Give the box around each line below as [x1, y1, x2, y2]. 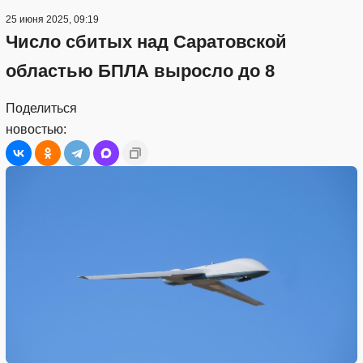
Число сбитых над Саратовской [6, 31, 287, 52]
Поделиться [6, 100, 77, 115]
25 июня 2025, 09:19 [6, 13, 99, 25]
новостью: [6, 122, 66, 136]
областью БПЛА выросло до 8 [6, 60, 275, 81]
